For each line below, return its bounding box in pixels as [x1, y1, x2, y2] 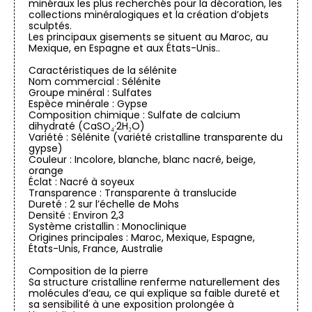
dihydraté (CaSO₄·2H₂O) [29, 119, 145, 134]
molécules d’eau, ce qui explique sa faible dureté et [29, 286, 280, 301]
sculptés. [29, 19, 72, 33]
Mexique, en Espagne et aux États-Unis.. [29, 41, 220, 56]
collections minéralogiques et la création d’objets [29, 8, 269, 22]
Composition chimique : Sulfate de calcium [29, 108, 240, 123]
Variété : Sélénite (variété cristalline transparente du [29, 130, 283, 145]
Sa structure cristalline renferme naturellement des [29, 275, 280, 290]
